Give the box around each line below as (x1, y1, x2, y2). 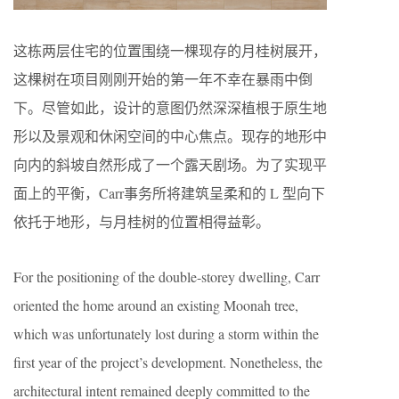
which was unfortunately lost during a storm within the (13, 324, 319, 344)
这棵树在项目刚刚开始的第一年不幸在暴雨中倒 (13, 69, 313, 89)
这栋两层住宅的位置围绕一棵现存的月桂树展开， (13, 41, 327, 61)
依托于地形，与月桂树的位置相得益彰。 (13, 212, 270, 232)
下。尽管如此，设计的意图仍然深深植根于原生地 (13, 98, 327, 118)
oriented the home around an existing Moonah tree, (13, 296, 298, 315)
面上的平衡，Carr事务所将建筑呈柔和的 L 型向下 (13, 183, 325, 203)
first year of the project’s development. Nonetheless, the (13, 353, 322, 372)
